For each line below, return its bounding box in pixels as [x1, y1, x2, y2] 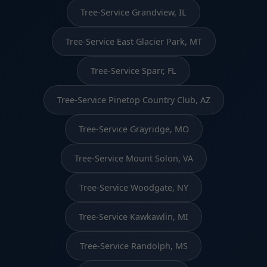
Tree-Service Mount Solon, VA [74, 152, 193, 164]
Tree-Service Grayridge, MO [78, 123, 189, 135]
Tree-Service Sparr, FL [91, 64, 176, 76]
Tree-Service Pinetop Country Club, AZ [57, 94, 210, 105]
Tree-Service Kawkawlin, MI [79, 210, 188, 222]
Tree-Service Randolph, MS [79, 240, 188, 252]
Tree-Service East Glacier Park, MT [65, 35, 202, 47]
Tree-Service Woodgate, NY [79, 181, 188, 193]
